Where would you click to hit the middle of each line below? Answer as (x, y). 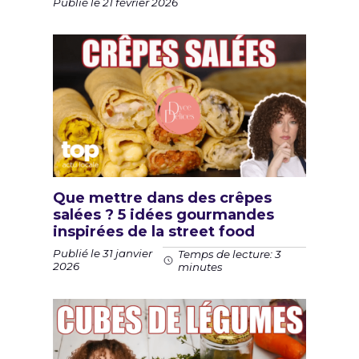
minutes (200, 266)
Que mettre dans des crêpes (162, 198)
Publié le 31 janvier (103, 254)
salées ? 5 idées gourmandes (163, 214)
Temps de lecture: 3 (229, 254)
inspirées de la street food (154, 231)
